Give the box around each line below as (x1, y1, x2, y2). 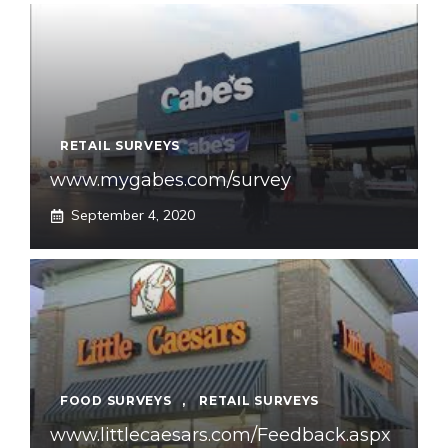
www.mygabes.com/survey (50, 169, 291, 192)
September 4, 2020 (71, 206, 195, 225)
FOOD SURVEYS (60, 393, 172, 409)
